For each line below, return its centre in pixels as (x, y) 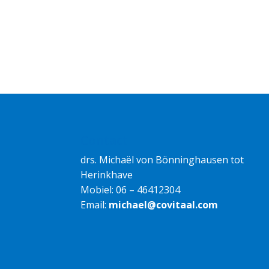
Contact (104, 140)
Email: (95, 204)
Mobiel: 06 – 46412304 (131, 189)
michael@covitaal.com (164, 204)
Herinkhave (107, 174)
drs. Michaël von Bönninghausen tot (162, 159)
